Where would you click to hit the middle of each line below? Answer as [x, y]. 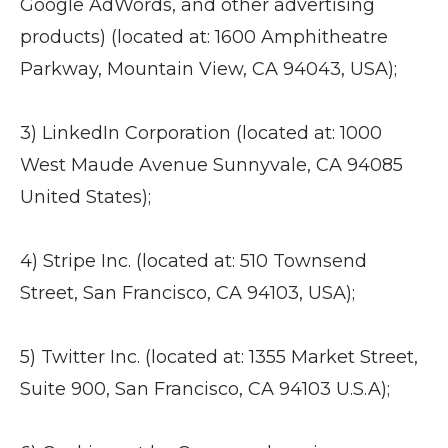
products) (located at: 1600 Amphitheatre [204, 37]
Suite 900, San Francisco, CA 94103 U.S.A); [205, 389]
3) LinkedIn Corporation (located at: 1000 [201, 133]
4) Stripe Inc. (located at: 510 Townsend [193, 261]
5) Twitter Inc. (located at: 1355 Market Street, [219, 357]
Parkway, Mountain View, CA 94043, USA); [208, 69]
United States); [85, 197]
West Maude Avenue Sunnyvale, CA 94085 [211, 165]
